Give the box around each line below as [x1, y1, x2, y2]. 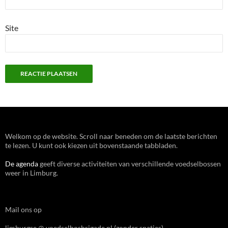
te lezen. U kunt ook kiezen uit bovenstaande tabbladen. [5, 141, 178, 150]
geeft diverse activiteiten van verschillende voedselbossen [38, 159, 221, 168]
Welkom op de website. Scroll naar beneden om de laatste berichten [5, 132, 217, 140]
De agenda [5, 159, 38, 168]
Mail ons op [5, 205, 42, 214]
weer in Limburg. [5, 168, 58, 177]
